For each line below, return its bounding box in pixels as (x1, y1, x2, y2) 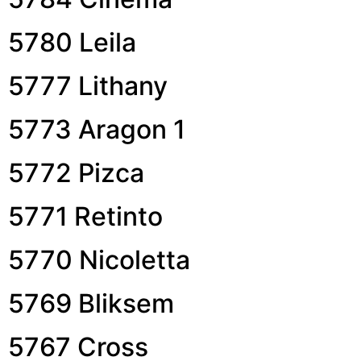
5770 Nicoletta (8, 243, 190, 276)
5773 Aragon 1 (8, 113, 185, 145)
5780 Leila (8, 26, 136, 58)
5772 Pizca (8, 156, 144, 189)
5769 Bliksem (8, 287, 174, 319)
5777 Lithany (8, 69, 168, 102)
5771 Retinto (8, 200, 163, 232)
